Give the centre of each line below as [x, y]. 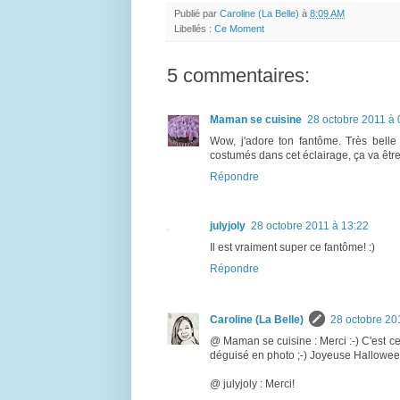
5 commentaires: [238, 75]
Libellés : [194, 28]
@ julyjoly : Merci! [252, 383]
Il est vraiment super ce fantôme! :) [292, 247]
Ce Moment [239, 28]
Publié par [197, 13]
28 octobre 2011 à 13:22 [310, 225]
